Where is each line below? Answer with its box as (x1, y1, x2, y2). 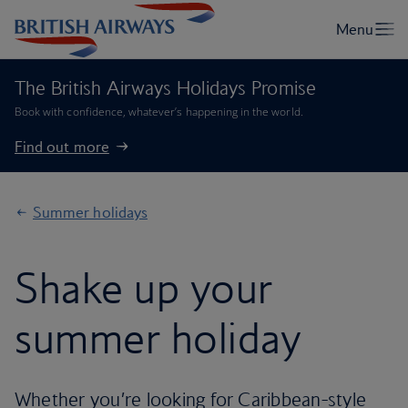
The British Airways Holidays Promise (15, 76, 317, 99)
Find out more (15, 138, 109, 156)
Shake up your (15, 262, 273, 313)
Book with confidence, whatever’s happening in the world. (15, 104, 303, 119)
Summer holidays (33, 203, 148, 221)
